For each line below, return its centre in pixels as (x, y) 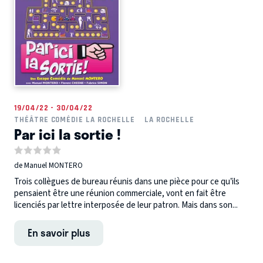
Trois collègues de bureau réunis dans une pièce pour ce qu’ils (127, 182)
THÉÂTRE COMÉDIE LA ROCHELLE (75, 120)
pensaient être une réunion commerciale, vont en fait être (120, 194)
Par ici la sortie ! (68, 134)
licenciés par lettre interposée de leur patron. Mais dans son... (126, 205)
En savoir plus (59, 233)
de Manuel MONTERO (48, 165)
